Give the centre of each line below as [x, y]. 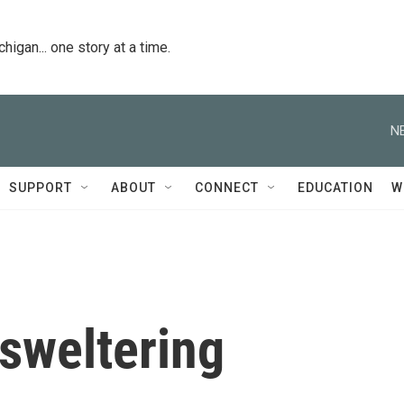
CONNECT [227, 188]
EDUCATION [335, 188]
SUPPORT [41, 188]
